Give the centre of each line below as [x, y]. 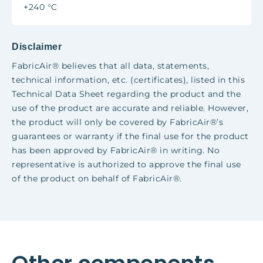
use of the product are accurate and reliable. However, [130, 108]
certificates [158, 80]
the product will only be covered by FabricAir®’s [117, 122]
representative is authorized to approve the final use [127, 164]
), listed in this [214, 80]
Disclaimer [37, 47]
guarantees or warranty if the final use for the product [130, 136]
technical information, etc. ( [73, 80]
